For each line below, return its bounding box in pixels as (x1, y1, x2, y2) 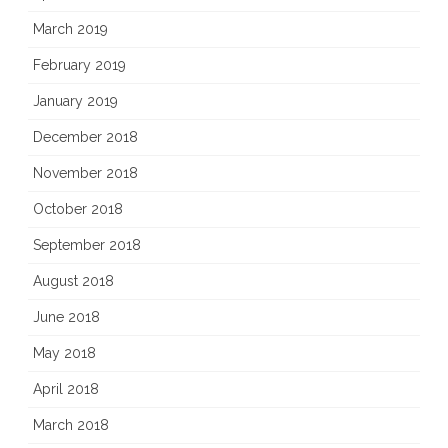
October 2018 (33, 201, 123, 218)
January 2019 (33, 93, 118, 110)
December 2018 (33, 129, 138, 146)
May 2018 (33, 345, 96, 362)
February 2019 (33, 57, 126, 74)
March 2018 (33, 417, 109, 434)
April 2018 (33, 381, 99, 398)
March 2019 (33, 21, 108, 38)
